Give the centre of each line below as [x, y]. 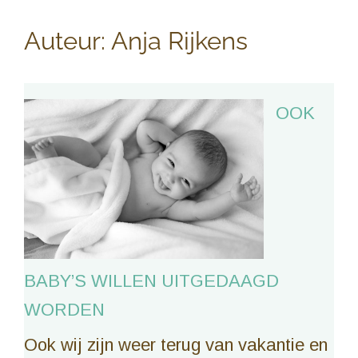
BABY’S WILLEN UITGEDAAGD [151, 281]
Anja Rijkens [179, 41]
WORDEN [64, 310]
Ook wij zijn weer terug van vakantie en [176, 345]
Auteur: [68, 41]
